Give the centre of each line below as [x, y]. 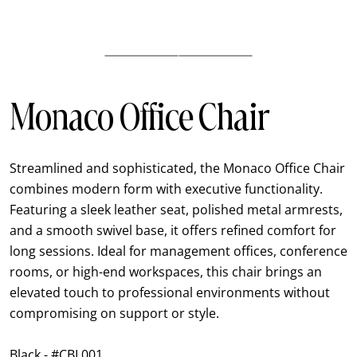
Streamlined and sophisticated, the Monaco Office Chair [177, 168]
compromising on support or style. [114, 313]
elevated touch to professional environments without [170, 292]
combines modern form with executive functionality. [166, 188]
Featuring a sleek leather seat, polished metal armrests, [176, 209]
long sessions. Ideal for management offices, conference [178, 251]
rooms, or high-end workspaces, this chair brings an [166, 271]
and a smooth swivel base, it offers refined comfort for [173, 230]
